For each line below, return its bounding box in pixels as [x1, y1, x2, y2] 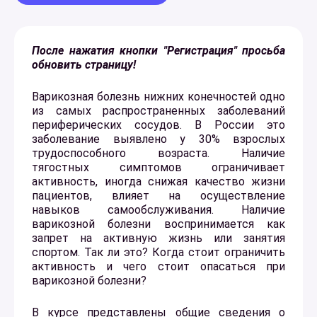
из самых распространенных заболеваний [32, 103, 285, 117]
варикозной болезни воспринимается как [32, 217, 285, 231]
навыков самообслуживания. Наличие [32, 202, 285, 217]
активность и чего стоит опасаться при [32, 259, 285, 273]
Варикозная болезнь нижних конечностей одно [32, 89, 285, 103]
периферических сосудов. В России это [32, 117, 285, 132]
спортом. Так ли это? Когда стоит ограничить [32, 245, 285, 259]
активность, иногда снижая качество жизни [32, 174, 285, 188]
